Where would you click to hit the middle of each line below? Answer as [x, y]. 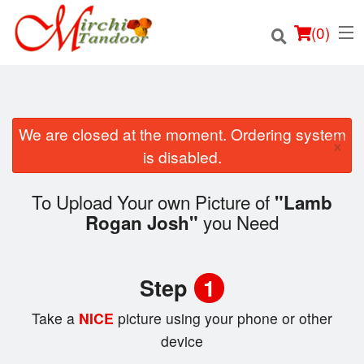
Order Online [47, 150]
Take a [53, 318]
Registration [46, 269]
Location [36, 190]
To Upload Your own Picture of [153, 202]
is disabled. [182, 156]
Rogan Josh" [142, 223]
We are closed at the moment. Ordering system [182, 134]
